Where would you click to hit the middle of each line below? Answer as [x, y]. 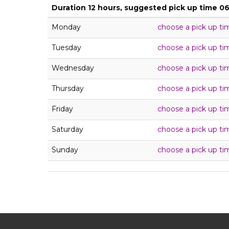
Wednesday [73, 68]
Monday [66, 27]
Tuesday [66, 47]
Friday [62, 109]
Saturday [67, 129]
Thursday [68, 88]
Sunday [65, 150]
